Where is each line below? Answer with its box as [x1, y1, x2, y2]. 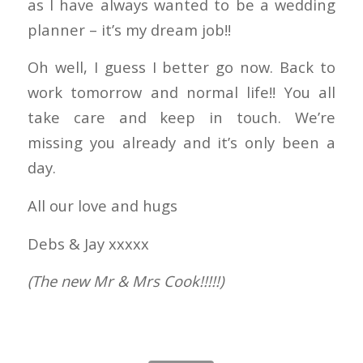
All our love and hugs [27, 195, 177, 216]
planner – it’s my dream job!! [27, 19, 231, 40]
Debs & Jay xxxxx [27, 233, 149, 254]
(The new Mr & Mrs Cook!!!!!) [27, 271, 224, 292]
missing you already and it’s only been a [27, 132, 336, 153]
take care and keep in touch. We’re [27, 107, 336, 128]
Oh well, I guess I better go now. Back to [27, 57, 336, 78]
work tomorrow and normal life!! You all [27, 82, 336, 103]
